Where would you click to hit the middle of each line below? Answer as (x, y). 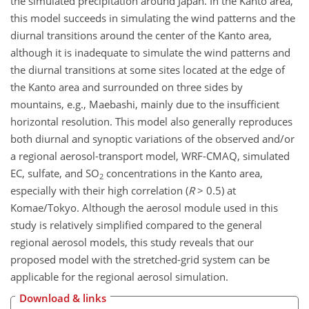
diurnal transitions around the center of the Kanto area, (141, 36)
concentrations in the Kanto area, (183, 173)
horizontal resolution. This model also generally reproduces (151, 122)
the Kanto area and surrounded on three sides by (127, 87)
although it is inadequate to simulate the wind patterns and (150, 53)
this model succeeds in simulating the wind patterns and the (153, 18)
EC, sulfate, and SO (55, 173)
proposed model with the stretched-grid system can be (140, 260)
